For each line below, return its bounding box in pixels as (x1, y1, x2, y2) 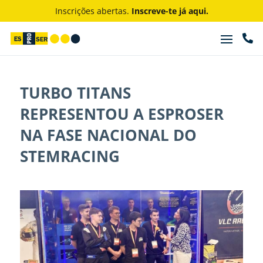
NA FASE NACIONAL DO (19, 124, 197, 146)
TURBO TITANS (19, 82, 131, 103)
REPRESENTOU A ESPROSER (19, 103, 224, 124)
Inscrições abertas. (55, 5, 131, 16)
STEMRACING (19, 146, 120, 167)
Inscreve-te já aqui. (131, 5, 208, 16)
